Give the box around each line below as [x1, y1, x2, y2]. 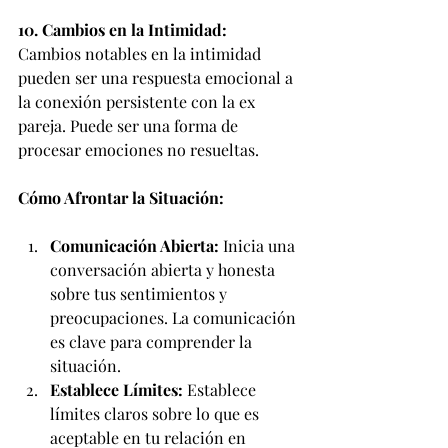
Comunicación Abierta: [50, 235, 219, 256]
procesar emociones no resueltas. [18, 139, 259, 160]
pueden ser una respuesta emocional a [18, 67, 297, 88]
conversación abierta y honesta [50, 259, 279, 280]
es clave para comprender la [50, 331, 256, 352]
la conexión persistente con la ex [18, 91, 259, 112]
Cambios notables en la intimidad [18, 43, 265, 64]
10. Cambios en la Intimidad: [18, 19, 227, 40]
